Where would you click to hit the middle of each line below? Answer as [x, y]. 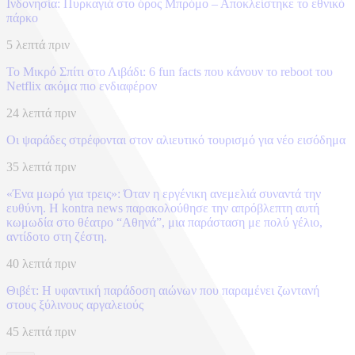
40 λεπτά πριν [41, 264]
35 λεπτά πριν [41, 167]
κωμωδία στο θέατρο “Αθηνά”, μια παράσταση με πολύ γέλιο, [164, 223]
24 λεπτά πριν [41, 113]
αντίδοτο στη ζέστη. [57, 237]
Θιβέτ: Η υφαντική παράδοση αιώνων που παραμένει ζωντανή [163, 291]
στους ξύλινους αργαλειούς [75, 305]
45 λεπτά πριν [41, 332]
